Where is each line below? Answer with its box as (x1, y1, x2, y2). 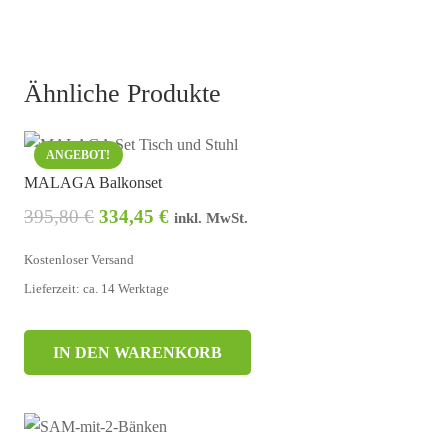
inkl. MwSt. (174, 208, 248, 226)
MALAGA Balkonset (24, 174, 162, 192)
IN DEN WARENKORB (52, 344, 222, 362)
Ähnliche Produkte (24, 79, 221, 109)
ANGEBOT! (46, 147, 111, 162)
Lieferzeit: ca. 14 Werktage (24, 281, 169, 296)
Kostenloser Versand (24, 252, 134, 267)
